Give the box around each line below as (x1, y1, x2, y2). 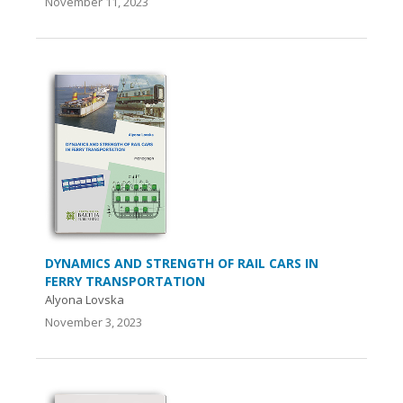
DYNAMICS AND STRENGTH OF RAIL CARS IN (45, 254, 318, 272)
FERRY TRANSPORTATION (45, 272, 205, 290)
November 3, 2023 (45, 313, 142, 330)
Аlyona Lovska (45, 291, 124, 308)
